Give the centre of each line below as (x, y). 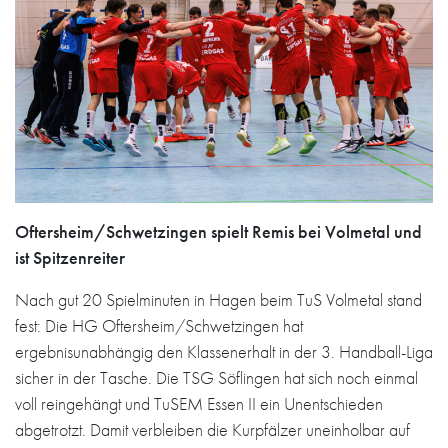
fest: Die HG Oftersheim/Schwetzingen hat (159, 325)
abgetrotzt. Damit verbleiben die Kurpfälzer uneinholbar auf (212, 429)
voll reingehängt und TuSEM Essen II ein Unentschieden (199, 403)
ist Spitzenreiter (70, 257)
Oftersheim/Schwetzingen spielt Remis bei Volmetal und (218, 231)
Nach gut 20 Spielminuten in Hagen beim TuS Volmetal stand (218, 299)
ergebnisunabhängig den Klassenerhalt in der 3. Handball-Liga (224, 351)
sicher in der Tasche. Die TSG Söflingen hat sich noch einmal (216, 377)
